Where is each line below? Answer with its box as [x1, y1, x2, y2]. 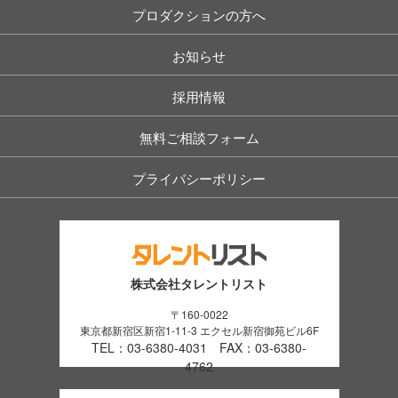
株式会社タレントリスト [131, 275, 267, 293]
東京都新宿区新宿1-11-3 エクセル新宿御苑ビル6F [79, 322, 319, 338]
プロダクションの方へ [132, 5, 266, 25]
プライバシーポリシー [132, 169, 266, 188]
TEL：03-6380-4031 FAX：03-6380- [92, 338, 306, 357]
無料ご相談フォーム [139, 128, 259, 147]
